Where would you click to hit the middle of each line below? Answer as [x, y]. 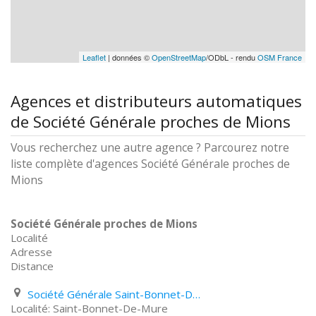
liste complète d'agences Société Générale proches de [150, 164]
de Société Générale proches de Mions [151, 122]
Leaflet [94, 57]
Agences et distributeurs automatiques [156, 101]
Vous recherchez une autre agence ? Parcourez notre [150, 147]
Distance [32, 266]
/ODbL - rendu [232, 57]
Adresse [31, 252]
